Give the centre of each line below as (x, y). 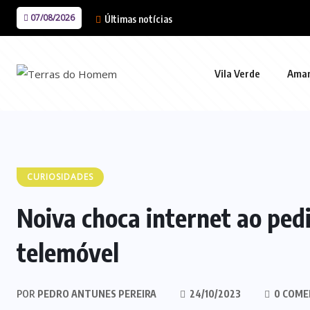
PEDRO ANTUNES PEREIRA (96, 294)
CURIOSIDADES (60, 177)
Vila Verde (237, 73)
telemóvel (68, 252)
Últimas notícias (137, 19)
